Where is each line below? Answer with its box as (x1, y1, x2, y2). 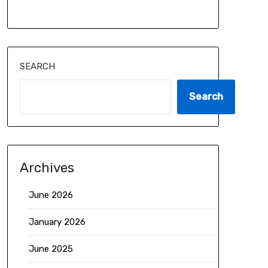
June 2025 (28, 243, 73, 254)
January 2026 (28, 217, 86, 227)
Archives (19, 160, 74, 176)
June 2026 (28, 190, 73, 200)
